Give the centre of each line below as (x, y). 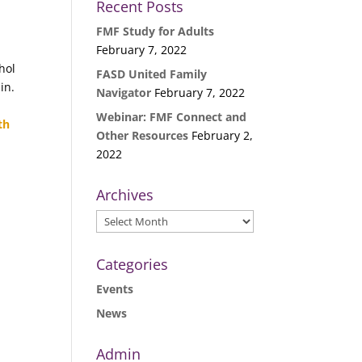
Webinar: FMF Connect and (172, 116)
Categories (133, 264)
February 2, (223, 135)
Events (115, 288)
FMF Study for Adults (156, 31)
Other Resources (143, 135)
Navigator (124, 92)
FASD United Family (152, 74)
